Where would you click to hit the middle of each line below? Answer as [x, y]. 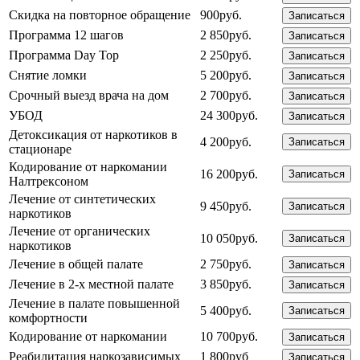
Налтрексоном [49, 181]
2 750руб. [226, 264]
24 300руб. [229, 115]
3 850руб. [226, 284]
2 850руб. [226, 35]
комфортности [48, 317]
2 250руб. [226, 55]
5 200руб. [226, 75]
